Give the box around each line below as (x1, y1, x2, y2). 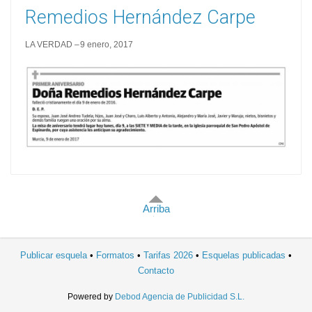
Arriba (142, 202, 170, 214)
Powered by (68, 291, 113, 302)
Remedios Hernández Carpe (25, 6, 256, 29)
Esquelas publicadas (202, 249, 286, 260)
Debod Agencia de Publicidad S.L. (115, 291, 244, 302)
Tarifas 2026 (143, 249, 193, 260)
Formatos (96, 249, 134, 260)
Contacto (138, 265, 174, 276)
